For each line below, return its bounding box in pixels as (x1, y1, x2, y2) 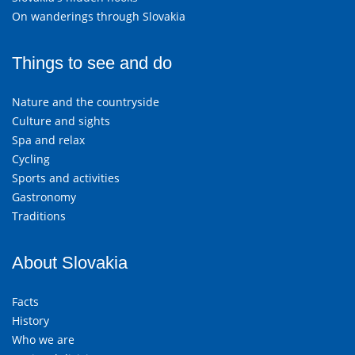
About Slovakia (12, 253, 128, 273)
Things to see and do (12, 53, 172, 73)
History (12, 313, 49, 328)
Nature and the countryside (12, 94, 159, 109)
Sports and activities (12, 170, 120, 185)
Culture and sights (12, 113, 110, 128)
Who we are (12, 332, 74, 347)
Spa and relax (12, 132, 85, 147)
